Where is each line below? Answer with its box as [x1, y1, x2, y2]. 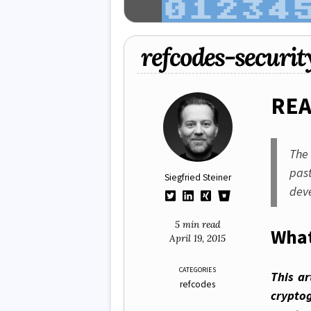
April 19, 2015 [169, 232, 226, 245]
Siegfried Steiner [164, 171, 231, 184]
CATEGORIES [179, 264, 217, 274]
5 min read [174, 218, 221, 231]
